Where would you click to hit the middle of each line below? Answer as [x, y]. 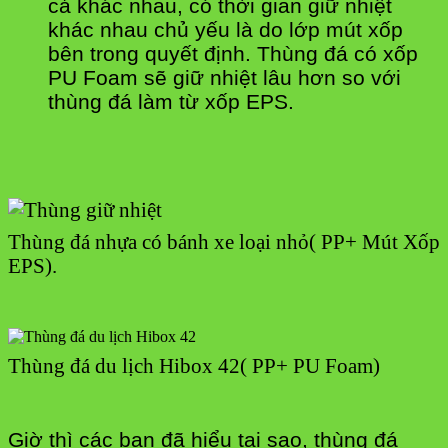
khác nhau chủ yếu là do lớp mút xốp [225, 30]
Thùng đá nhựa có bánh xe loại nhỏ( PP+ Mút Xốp [224, 242]
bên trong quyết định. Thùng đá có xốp [233, 54]
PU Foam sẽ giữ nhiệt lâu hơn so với [224, 78]
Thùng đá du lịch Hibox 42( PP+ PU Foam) [194, 366]
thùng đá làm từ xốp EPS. [171, 102]
